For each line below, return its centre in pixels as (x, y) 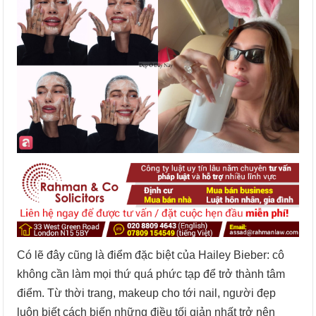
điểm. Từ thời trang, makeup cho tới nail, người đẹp (147, 293)
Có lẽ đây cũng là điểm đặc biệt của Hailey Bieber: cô (151, 255)
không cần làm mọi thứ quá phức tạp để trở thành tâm (151, 274)
